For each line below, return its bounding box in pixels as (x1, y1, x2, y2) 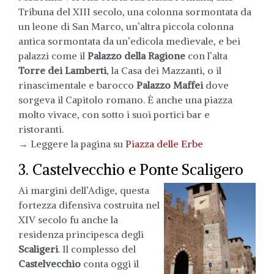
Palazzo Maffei (136, 78, 203, 91)
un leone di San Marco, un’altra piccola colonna (18, 20, 234, 32)
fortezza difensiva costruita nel (18, 198, 160, 211)
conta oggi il (81, 257, 139, 270)
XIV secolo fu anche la (18, 213, 118, 226)
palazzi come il (18, 49, 87, 62)
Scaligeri (18, 242, 58, 255)
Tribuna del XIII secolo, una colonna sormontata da (18, 5, 251, 18)
